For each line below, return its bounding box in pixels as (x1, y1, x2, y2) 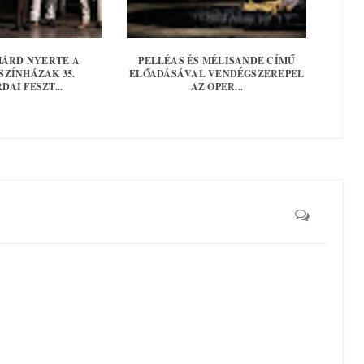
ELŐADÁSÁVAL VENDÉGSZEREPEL (129, 67, 305, 81)
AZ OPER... (190, 80, 243, 94)
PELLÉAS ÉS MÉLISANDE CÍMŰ (138, 54, 296, 68)
